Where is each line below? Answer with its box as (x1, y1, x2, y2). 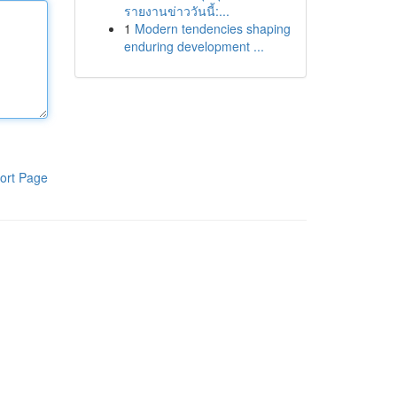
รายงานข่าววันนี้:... (123, 2, 230, 19)
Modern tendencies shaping (134, 19, 291, 37)
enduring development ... (123, 37, 264, 55)
